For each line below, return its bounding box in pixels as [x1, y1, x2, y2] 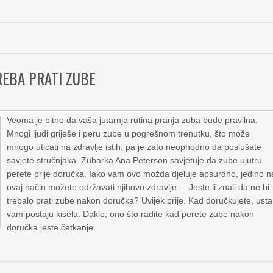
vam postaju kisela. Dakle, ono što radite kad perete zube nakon [7, 209, 255, 219]
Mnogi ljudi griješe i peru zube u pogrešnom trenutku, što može [7, 129, 250, 138]
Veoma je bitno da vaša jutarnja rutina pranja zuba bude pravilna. [7, 115, 258, 125]
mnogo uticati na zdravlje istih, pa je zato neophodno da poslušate [7, 142, 262, 152]
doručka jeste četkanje [7, 222, 94, 232]
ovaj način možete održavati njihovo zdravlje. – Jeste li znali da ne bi [7, 182, 270, 192]
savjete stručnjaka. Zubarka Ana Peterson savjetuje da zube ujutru [7, 155, 263, 165]
